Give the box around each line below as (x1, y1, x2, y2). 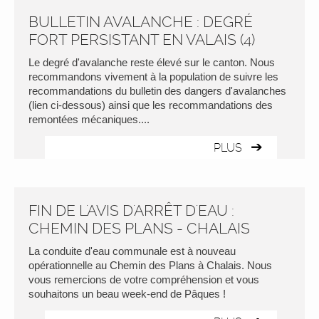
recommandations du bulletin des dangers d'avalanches (28, 85, 286, 97)
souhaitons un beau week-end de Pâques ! (28, 288, 226, 300)
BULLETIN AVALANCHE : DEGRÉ (28, 13, 253, 31)
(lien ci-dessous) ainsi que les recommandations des (28, 99, 273, 111)
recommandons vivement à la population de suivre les (28, 70, 278, 83)
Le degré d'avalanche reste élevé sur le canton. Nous (28, 56, 275, 68)
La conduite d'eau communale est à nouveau (28, 245, 236, 257)
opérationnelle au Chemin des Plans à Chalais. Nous (28, 259, 272, 271)
